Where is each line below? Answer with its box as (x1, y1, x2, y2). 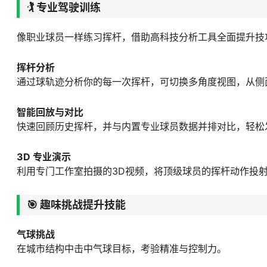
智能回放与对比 (17, 106, 83, 119)
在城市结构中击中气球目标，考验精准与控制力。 (17, 242, 226, 254)
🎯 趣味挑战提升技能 (27, 198, 126, 211)
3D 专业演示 (17, 151, 71, 163)
